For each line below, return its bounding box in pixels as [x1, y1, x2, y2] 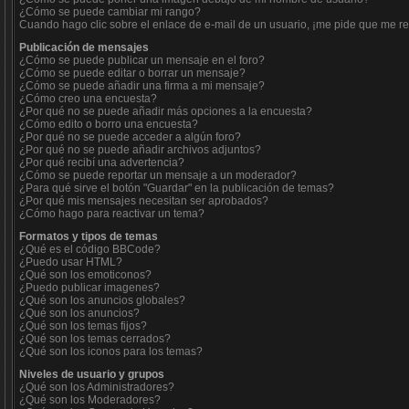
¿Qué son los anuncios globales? [19, 294, 185, 307]
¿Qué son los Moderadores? [19, 393, 161, 406]
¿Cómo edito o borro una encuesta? [19, 118, 198, 131]
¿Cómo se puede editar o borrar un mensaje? [19, 67, 246, 79]
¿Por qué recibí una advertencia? [19, 156, 184, 169]
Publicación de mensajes [19, 41, 149, 54]
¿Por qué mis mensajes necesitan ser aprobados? [19, 194, 268, 207]
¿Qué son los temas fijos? [19, 320, 147, 332]
